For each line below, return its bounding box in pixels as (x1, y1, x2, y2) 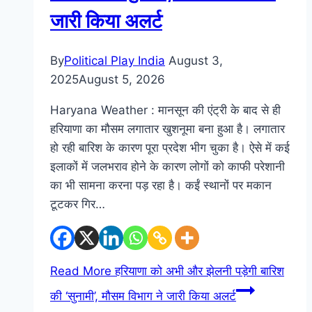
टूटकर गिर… (50, 197, 105, 212)
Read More (50, 264, 111, 279)
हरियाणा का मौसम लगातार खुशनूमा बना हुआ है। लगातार (50, 122, 285, 136)
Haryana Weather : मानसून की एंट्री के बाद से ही (50, 103, 281, 118)
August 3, (169, 54, 223, 68)
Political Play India (64, 54, 165, 68)
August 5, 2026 (79, 72, 165, 87)
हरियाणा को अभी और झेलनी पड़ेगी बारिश (111, 264, 284, 279)
